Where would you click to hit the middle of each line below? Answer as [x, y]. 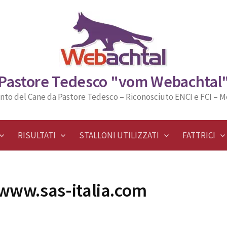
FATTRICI [199, 135]
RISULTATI [37, 135]
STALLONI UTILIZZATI [119, 135]
